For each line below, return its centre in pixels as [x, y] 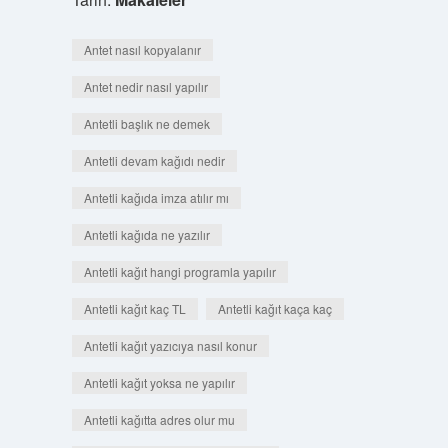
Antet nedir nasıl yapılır [145, 86]
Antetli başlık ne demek [146, 123]
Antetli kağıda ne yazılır [146, 234]
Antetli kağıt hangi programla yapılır [179, 271]
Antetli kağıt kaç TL [134, 308]
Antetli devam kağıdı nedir [154, 160]
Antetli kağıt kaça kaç [274, 308]
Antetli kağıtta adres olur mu [159, 419]
